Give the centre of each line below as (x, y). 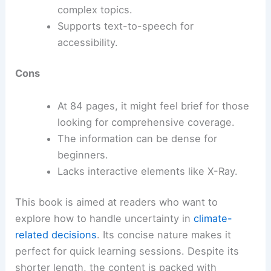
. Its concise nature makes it (164, 235)
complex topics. (95, 9)
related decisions (56, 235)
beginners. (83, 155)
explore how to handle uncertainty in (105, 219)
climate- (213, 219)
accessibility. (87, 42)
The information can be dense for (137, 138)
